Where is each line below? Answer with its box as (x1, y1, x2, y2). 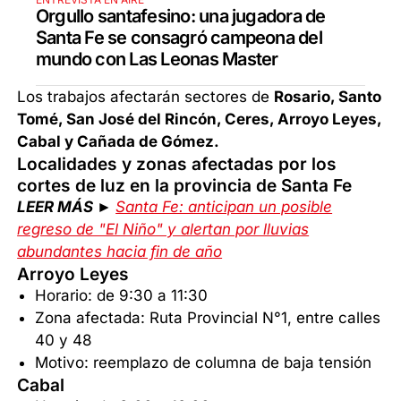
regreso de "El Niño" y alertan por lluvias (17, 220, 310, 239)
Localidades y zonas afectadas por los (17, 153, 337, 175)
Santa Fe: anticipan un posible (115, 198, 333, 217)
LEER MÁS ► (17, 198, 116, 217)
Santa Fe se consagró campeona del (36, 27, 322, 49)
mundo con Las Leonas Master (36, 48, 278, 71)
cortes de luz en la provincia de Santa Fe (17, 175, 353, 197)
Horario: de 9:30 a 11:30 (35, 286, 209, 305)
